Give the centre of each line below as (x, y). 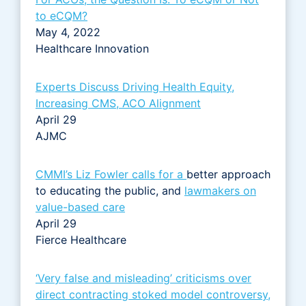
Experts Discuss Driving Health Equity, (135, 86)
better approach (228, 174)
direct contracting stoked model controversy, (153, 294)
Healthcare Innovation (92, 48)
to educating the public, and (110, 190)
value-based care (80, 207)
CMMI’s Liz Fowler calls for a (111, 174)
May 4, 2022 (68, 32)
